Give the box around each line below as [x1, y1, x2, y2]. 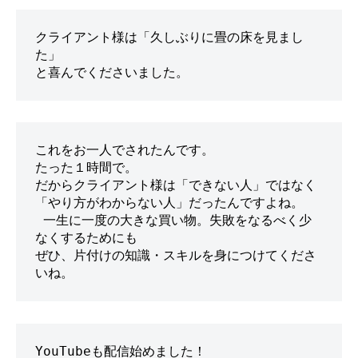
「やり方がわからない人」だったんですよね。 [35, 195, 304, 211]
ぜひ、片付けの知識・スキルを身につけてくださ [35, 248, 316, 264]
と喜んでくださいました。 [35, 65, 189, 81]
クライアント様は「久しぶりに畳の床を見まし [35, 30, 304, 46]
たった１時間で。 [35, 160, 137, 176]
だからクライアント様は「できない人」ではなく [35, 177, 316, 193]
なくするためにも [35, 230, 137, 246]
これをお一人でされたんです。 [35, 142, 214, 158]
